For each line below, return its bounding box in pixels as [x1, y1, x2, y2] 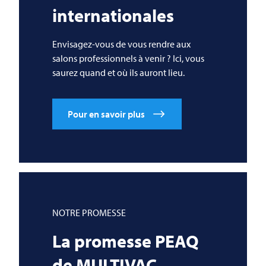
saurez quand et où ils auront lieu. [52, 66, 185, 79]
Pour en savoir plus [68, 108, 145, 121]
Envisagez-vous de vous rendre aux [52, 38, 191, 50]
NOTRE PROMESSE [52, 207, 126, 219]
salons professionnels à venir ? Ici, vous [52, 52, 204, 65]
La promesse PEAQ [52, 230, 199, 253]
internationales [52, 4, 174, 27]
